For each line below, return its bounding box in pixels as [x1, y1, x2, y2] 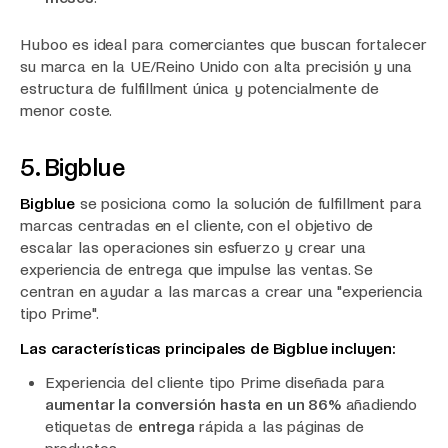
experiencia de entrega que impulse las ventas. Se [20, 261, 373, 279]
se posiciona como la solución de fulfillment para [75, 195, 423, 213]
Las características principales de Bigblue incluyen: [20, 339, 396, 357]
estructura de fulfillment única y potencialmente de [20, 79, 380, 97]
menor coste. [20, 101, 113, 119]
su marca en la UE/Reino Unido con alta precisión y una [20, 57, 412, 75]
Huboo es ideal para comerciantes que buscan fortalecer [20, 35, 427, 53]
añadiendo [340, 396, 418, 414]
